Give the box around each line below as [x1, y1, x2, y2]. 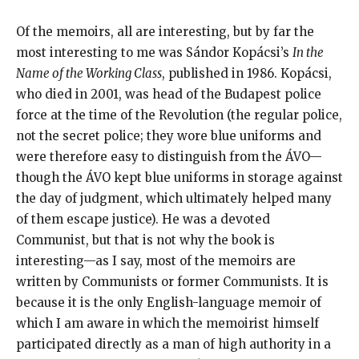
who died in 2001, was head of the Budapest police [16, 86, 321, 102]
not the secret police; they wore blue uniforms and [16, 127, 321, 143]
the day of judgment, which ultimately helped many [16, 190, 332, 206]
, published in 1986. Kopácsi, [162, 65, 332, 81]
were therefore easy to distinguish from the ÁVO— [16, 148, 322, 164]
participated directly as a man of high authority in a [16, 336, 331, 352]
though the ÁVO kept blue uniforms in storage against [16, 169, 343, 185]
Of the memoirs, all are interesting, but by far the [16, 23, 314, 39]
